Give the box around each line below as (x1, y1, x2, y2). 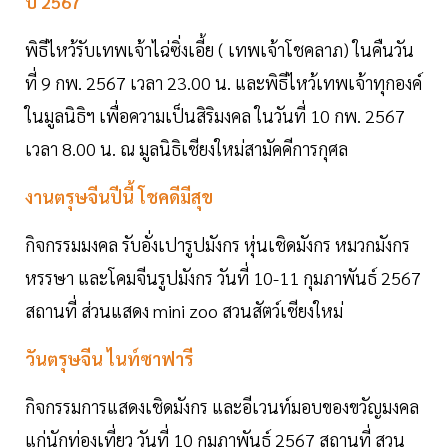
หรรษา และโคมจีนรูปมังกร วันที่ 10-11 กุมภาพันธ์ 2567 (25, 266, 421, 290)
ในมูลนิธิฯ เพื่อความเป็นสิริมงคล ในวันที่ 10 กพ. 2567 (25, 104, 405, 128)
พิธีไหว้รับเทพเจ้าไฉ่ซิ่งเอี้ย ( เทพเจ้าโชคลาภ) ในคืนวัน (25, 38, 414, 62)
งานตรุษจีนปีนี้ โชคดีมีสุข (25, 185, 213, 209)
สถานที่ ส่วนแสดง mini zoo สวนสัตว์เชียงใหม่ (25, 299, 343, 323)
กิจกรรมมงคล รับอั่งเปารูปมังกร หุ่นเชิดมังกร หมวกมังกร (25, 233, 410, 257)
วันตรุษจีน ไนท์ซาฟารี (25, 347, 193, 371)
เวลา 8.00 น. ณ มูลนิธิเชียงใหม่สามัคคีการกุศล (25, 137, 348, 161)
